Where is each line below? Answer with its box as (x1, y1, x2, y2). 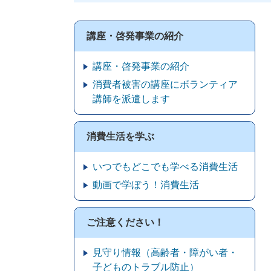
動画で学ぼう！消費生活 (93, 180, 199, 190)
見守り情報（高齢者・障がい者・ (93, 247, 238, 258)
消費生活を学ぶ (87, 131, 154, 142)
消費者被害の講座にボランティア (93, 79, 238, 90)
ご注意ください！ (87, 217, 164, 227)
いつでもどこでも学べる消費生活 (93, 162, 238, 172)
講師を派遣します (93, 94, 170, 104)
